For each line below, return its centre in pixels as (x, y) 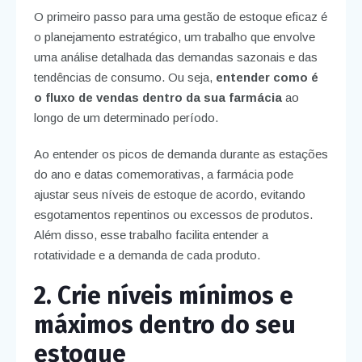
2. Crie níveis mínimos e (163, 296)
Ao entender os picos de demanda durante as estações (181, 154)
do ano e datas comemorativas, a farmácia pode (163, 175)
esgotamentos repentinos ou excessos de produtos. (173, 215)
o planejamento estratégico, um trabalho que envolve (174, 37)
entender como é (265, 78)
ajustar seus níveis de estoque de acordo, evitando (169, 195)
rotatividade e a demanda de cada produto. (147, 255)
